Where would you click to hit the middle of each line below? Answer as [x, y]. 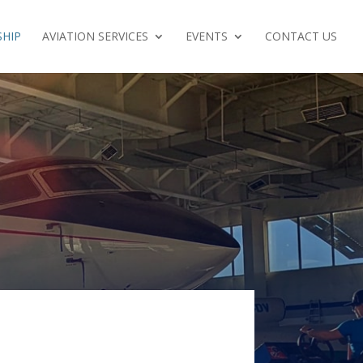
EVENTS [207, 36]
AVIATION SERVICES [95, 36]
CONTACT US [301, 36]
